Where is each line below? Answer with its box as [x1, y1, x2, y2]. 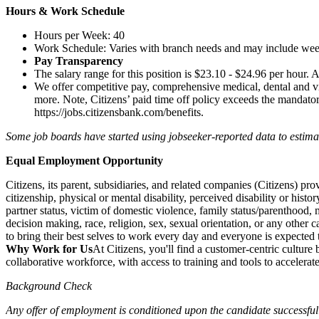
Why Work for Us [6, 242, 93, 255]
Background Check [6, 279, 92, 292]
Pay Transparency [34, 54, 123, 67]
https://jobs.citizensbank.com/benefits [34, 105, 201, 118]
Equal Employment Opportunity [6, 154, 163, 167]
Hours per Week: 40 [34, 28, 125, 41]
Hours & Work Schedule [6, 4, 125, 17]
